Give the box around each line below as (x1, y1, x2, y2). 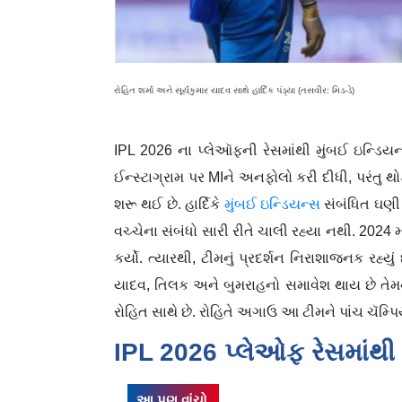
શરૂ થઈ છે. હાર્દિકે (114, 196, 224, 212)
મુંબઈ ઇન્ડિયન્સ (223, 196, 320, 212)
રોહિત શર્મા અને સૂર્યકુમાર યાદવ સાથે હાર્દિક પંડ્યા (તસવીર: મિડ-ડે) (114, 84, 354, 95)
